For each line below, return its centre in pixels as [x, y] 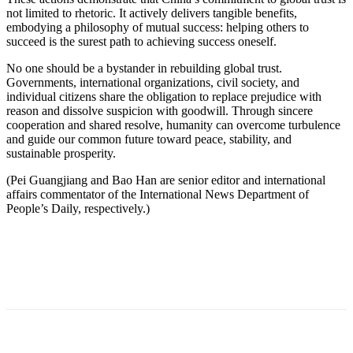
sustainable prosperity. [61, 153]
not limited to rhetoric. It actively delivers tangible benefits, [152, 13]
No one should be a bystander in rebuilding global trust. [144, 68]
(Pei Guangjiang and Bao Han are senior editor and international [166, 180]
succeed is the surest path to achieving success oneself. [141, 41]
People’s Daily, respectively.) [78, 208]
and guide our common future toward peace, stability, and [149, 139]
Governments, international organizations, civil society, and [153, 82]
